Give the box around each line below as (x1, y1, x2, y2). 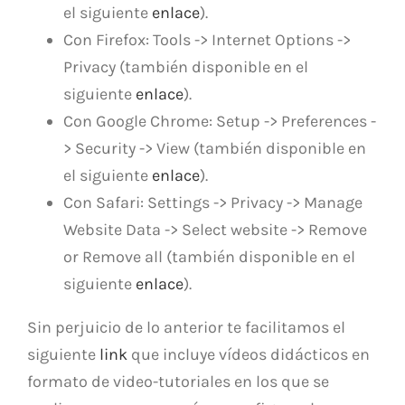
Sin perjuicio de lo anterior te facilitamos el (27, 316, 345, 337)
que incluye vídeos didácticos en (127, 344, 370, 364)
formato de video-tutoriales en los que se (27, 371, 329, 391)
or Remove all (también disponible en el (63, 246, 355, 267)
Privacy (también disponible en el (63, 56, 308, 77)
